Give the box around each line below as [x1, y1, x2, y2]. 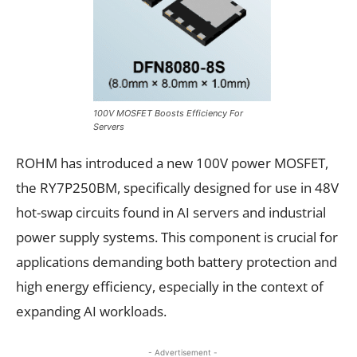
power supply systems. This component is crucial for [16, 227, 338, 246]
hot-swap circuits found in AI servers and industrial [16, 202, 326, 222]
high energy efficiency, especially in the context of [16, 277, 324, 296]
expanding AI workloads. [16, 301, 167, 320]
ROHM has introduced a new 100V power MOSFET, [16, 153, 328, 172]
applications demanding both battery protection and [16, 252, 337, 271]
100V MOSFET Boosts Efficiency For [92, 107, 243, 119]
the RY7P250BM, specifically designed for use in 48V [16, 178, 339, 197]
